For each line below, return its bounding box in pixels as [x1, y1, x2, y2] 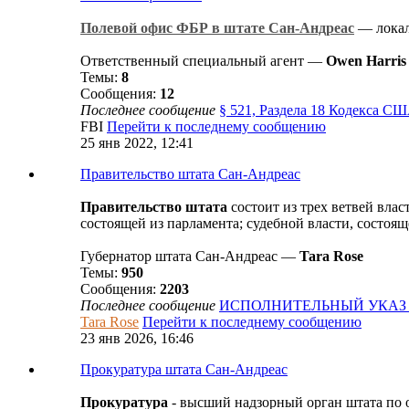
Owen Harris [326, 53, 406, 68]
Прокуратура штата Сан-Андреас [80, 362, 288, 377]
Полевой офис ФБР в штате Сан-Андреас [80, 20, 354, 36]
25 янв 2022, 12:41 [80, 135, 194, 151]
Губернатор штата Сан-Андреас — [80, 248, 299, 264]
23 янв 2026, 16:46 [80, 330, 194, 346]
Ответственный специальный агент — [80, 53, 326, 68]
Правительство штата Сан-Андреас [80, 166, 300, 182]
